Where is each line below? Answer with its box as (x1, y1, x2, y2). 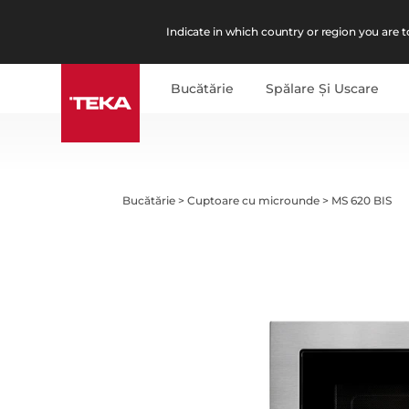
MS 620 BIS (331, 193, 393, 207)
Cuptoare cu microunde (187, 193, 320, 207)
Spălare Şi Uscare (266, 80, 380, 97)
